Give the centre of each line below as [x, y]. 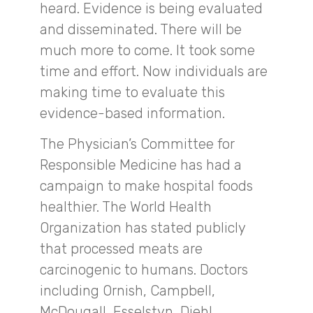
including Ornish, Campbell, [128, 291]
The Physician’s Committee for [137, 144]
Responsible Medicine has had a [141, 165]
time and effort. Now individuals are [154, 72]
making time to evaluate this [132, 93]
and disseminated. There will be [141, 30]
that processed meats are [121, 249]
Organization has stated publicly [143, 228]
